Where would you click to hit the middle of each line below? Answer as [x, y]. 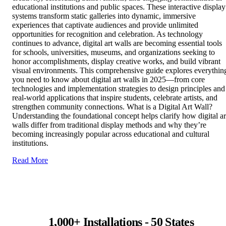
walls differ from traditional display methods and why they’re [109, 125]
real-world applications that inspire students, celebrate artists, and [115, 98]
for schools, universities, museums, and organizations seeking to [114, 52]
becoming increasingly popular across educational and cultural [111, 134]
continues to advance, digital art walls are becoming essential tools [117, 43]
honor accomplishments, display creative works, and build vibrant [116, 62]
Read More [30, 160]
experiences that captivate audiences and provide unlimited [105, 25]
